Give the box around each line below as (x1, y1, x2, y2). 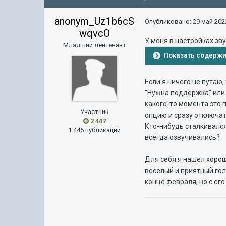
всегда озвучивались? (145, 133, 220, 141)
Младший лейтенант (63, 41, 126, 49)
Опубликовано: (145, 18, 193, 25)
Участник (80, 108, 109, 116)
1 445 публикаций (68, 126, 121, 134)
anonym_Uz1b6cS (54, 15, 135, 27)
